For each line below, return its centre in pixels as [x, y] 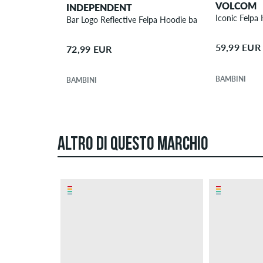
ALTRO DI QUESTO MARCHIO [133, 145]
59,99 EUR [238, 48]
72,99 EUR [89, 49]
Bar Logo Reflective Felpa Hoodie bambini [203, 19]
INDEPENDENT [100, 7]
